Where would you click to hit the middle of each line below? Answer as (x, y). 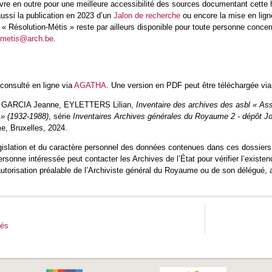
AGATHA (90, 85)
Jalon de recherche (147, 15)
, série (61, 116)
